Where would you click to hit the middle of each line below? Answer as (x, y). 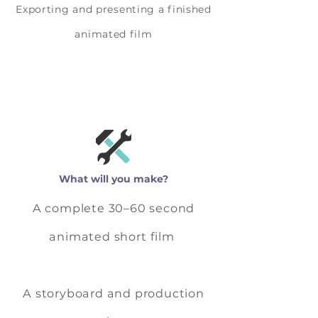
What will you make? (114, 179)
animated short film (114, 236)
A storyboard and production (114, 293)
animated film (114, 34)
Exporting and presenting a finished (114, 9)
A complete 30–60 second (114, 208)
